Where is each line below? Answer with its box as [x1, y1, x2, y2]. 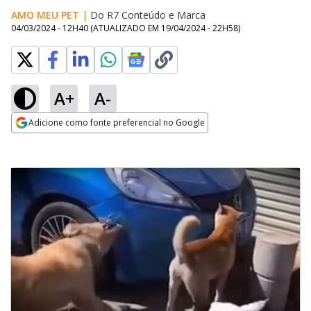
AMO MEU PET [11, 8, 79, 22]
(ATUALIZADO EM [90, 22, 161, 34]
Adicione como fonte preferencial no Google [28, 117, 205, 128]
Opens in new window [11, 134, 124, 149]
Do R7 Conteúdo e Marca [90, 8, 205, 22]
